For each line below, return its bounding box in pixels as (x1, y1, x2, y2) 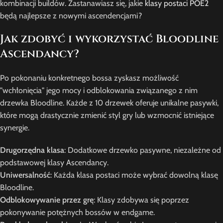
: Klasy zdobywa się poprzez (94, 195, 189, 205)
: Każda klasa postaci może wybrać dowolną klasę (50, 170, 218, 180)
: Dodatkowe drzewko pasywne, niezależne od (64, 145, 221, 155)
